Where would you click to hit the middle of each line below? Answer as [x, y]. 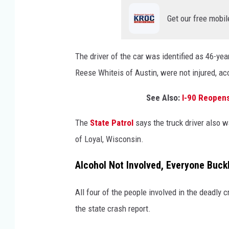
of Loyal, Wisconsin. [109, 139]
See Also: [164, 97]
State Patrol [111, 122]
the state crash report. [113, 208]
